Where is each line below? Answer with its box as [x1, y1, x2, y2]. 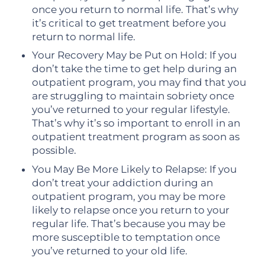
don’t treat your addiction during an [32, 176, 214, 189]
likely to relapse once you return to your [32, 203, 230, 216]
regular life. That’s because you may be [32, 217, 226, 230]
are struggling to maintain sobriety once [32, 90, 235, 102]
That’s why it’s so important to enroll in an [32, 117, 241, 130]
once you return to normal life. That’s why [32, 3, 239, 15]
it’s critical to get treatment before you [32, 17, 227, 29]
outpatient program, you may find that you [32, 76, 247, 89]
